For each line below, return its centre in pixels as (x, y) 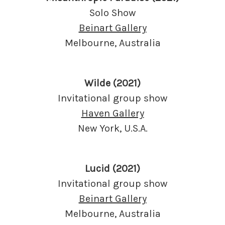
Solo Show (113, 13)
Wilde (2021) (113, 83)
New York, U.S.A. (113, 128)
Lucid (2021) (113, 168)
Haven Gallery (113, 113)
